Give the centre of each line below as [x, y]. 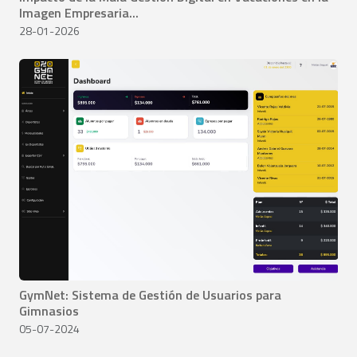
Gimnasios [49, 311]
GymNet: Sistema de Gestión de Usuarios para [150, 295]
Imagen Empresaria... [79, 12]
